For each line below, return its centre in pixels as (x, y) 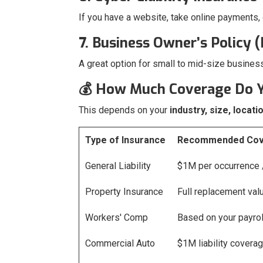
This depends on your (124, 110)
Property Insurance (124, 192)
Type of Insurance (125, 140)
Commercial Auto (120, 244)
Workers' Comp (117, 218)
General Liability (118, 166)
